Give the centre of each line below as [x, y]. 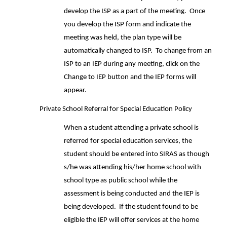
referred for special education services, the [128, 141]
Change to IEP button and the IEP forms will [130, 77]
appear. [75, 90]
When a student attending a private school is [131, 128]
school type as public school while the [121, 181]
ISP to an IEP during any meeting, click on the [132, 64]
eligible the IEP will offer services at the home [131, 220]
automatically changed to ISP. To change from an [138, 51]
